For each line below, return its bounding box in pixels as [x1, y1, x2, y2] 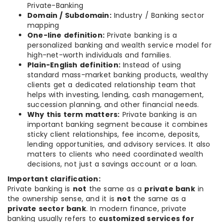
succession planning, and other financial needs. [27, 100, 199, 110]
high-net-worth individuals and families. [27, 50, 171, 60]
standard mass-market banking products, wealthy [27, 70, 209, 80]
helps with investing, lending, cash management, [27, 90, 204, 100]
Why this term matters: [27, 110, 120, 119]
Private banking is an [119, 110, 197, 119]
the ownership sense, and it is [7, 194, 117, 204]
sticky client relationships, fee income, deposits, [27, 129, 200, 139]
